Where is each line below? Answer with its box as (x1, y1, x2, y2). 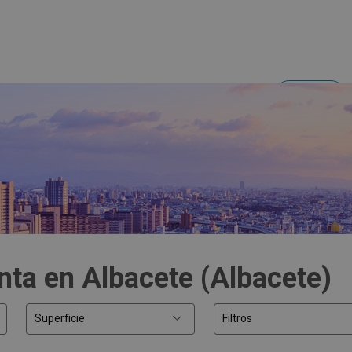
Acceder (288, 89, 329, 102)
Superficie (35, 312, 85, 325)
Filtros (222, 312, 252, 325)
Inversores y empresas (149, 90, 262, 104)
